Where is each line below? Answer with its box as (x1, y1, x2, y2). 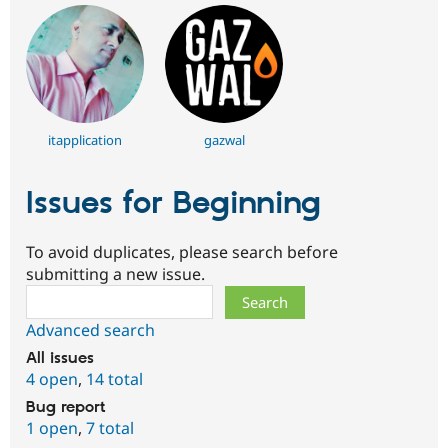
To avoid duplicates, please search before (26, 240, 338, 263)
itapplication (47, 131, 122, 150)
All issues (26, 348, 94, 368)
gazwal (203, 131, 245, 150)
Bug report (26, 397, 106, 417)
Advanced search (26, 318, 155, 341)
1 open (26, 416, 78, 439)
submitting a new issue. (26, 262, 205, 285)
